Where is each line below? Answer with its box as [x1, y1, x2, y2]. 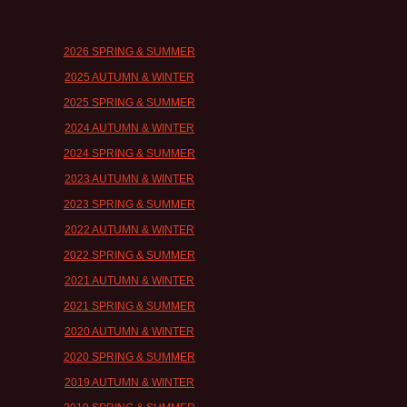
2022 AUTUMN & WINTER [65, 223, 194, 236]
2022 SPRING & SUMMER [64, 248, 195, 262]
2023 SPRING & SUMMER [64, 197, 195, 211]
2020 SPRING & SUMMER [64, 350, 195, 363]
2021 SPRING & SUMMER [64, 299, 195, 313]
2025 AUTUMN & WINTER [65, 70, 194, 84]
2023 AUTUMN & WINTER [65, 172, 194, 185]
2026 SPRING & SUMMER [64, 45, 195, 58]
